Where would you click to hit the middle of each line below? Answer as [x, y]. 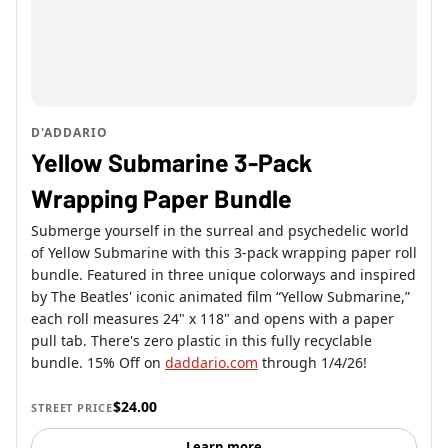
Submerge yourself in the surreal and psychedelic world [220, 231]
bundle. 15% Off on [98, 363]
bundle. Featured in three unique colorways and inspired [223, 275]
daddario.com [211, 363]
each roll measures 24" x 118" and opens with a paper [212, 319]
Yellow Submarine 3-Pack [171, 162]
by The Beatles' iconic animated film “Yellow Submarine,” [220, 297]
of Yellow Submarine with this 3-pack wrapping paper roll [224, 253]
